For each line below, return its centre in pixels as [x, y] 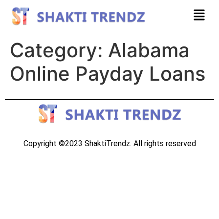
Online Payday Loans [108, 73]
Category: [59, 50]
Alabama [149, 50]
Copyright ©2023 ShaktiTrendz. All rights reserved [109, 143]
